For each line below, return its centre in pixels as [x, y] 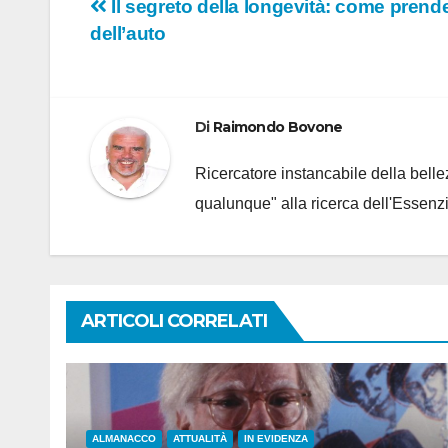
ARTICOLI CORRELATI [174, 320]
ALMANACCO [124, 438]
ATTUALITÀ [200, 438]
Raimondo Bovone [277, 127]
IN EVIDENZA [276, 438]
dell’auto [128, 34]
